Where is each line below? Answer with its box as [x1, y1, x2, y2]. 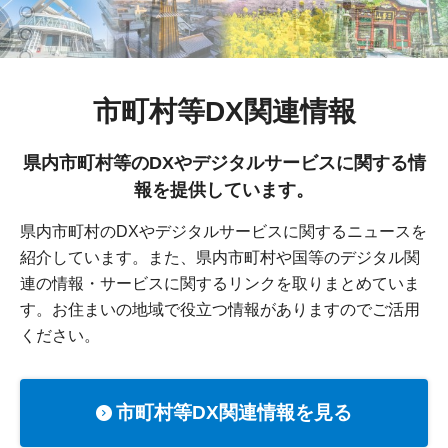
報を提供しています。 [134, 180, 314, 201]
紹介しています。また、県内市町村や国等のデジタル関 [20, 249, 420, 267]
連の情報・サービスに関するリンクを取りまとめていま [20, 275, 420, 293]
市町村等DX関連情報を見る [116, 402, 352, 424]
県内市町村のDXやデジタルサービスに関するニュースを [20, 223, 427, 241]
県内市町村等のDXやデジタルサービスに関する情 [22, 153, 426, 174]
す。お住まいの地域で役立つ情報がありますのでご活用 [20, 301, 420, 319]
